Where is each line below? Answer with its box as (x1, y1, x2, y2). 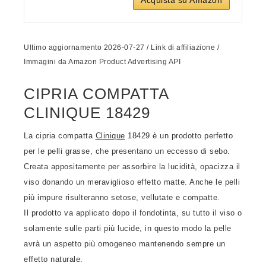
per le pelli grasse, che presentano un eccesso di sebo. (24, 147, 230, 156)
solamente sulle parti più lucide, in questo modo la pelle (24, 224, 232, 233)
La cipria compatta (24, 131, 96, 140)
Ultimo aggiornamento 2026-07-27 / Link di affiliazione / (24, 43, 219, 52)
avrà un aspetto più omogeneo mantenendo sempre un (24, 239, 226, 248)
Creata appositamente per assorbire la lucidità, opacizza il (24, 162, 240, 171)
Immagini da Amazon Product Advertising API (24, 58, 180, 66)
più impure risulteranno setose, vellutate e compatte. (24, 193, 220, 202)
